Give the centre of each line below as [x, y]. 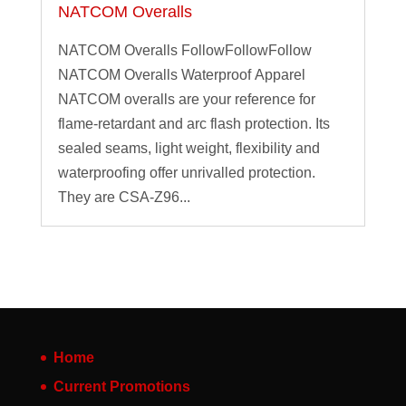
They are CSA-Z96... [124, 197]
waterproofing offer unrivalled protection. [186, 173]
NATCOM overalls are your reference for [186, 99]
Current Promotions [121, 387]
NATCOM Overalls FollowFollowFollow [184, 50]
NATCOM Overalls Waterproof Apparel [181, 75]
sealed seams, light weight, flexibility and [188, 148]
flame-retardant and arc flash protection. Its [193, 124]
